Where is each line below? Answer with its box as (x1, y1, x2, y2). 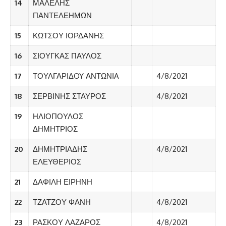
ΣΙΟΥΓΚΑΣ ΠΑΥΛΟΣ (32, 51, 101, 61)
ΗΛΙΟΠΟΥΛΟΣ (32, 111, 83, 122)
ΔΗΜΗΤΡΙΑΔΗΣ (32, 144, 87, 154)
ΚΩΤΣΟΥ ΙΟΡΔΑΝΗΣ (32, 31, 104, 41)
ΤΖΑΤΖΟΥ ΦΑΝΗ (32, 197, 91, 207)
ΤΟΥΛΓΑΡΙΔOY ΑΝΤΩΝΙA (32, 71, 119, 81)
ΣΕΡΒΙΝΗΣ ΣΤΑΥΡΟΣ (32, 91, 106, 101)
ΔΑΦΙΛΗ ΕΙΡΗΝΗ (32, 177, 92, 187)
